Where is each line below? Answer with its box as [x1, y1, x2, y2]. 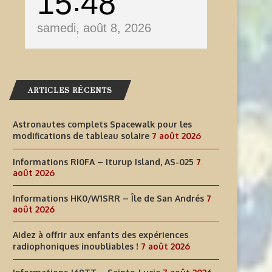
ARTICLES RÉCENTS [28, 80, 112, 100]
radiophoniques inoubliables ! [13, 240, 138, 251]
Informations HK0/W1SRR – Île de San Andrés [13, 192, 204, 203]
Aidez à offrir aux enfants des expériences [13, 229, 188, 240]
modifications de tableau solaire [13, 130, 149, 141]
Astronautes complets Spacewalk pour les [13, 118, 192, 129]
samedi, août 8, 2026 [37, 21, 151, 35]
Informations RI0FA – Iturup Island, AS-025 [13, 156, 194, 167]
